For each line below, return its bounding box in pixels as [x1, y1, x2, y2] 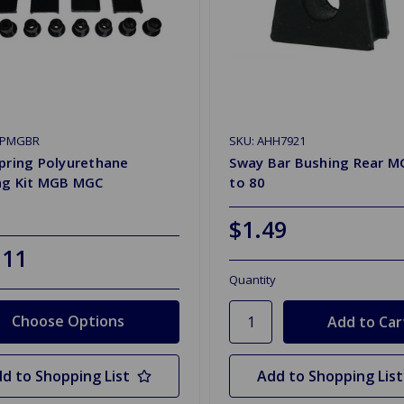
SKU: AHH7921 [229, 132, 307, 149]
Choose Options [11, 311, 124, 332]
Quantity [229, 271, 277, 288]
